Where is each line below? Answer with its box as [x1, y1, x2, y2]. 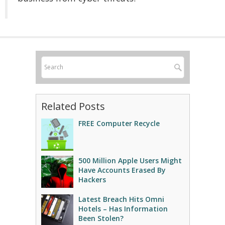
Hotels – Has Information [78, 204, 168, 213]
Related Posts [41, 99, 105, 113]
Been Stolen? [78, 213, 124, 223]
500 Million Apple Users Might [78, 156, 182, 165]
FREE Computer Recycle [78, 119, 160, 128]
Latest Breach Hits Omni [78, 194, 164, 204]
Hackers [78, 175, 106, 184]
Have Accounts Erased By [78, 165, 166, 175]
